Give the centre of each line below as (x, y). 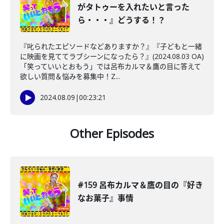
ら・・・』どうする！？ (121, 20)
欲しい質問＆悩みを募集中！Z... (70, 76)
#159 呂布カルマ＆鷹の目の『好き (140, 185)
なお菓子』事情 (105, 198)
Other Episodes (112, 133)
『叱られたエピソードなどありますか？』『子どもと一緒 (111, 46)
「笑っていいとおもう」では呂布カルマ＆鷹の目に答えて (110, 66)
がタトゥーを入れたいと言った (133, 7)
